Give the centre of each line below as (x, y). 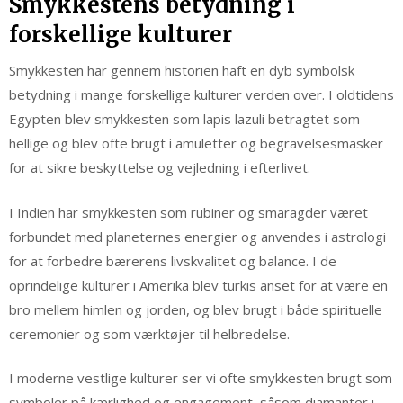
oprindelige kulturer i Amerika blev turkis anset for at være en (198, 285)
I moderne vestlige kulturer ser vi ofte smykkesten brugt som (201, 378)
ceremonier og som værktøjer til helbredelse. (149, 333)
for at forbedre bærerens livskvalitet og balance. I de (173, 260)
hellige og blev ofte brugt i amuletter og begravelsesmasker (196, 143)
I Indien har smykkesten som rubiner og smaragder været (188, 212)
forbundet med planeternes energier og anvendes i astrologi (197, 236)
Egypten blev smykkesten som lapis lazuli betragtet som (184, 119)
